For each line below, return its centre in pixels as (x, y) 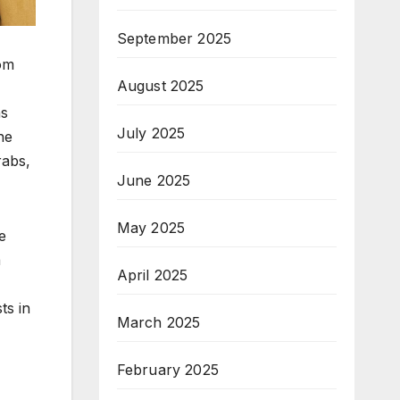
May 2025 (151, 227)
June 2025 (154, 180)
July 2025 (151, 133)
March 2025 (158, 322)
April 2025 (152, 275)
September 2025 (174, 38)
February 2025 (168, 369)
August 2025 (160, 85)
